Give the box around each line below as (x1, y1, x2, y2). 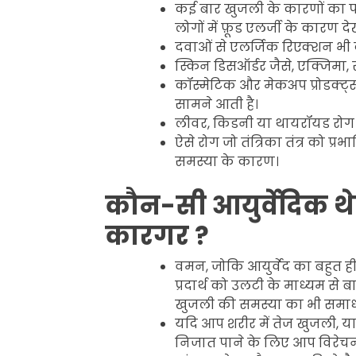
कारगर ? (105, 217, 209, 253)
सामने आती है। (175, 95, 261, 114)
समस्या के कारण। (175, 152, 279, 171)
